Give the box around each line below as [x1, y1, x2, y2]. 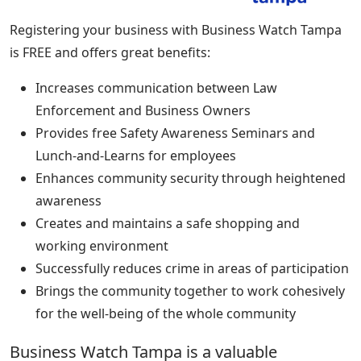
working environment [35, 236, 168, 255]
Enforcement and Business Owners [35, 101, 251, 119]
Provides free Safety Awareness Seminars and [35, 123, 315, 142]
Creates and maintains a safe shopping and [35, 214, 300, 232]
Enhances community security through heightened [35, 168, 346, 187]
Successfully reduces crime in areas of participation [35, 259, 349, 277]
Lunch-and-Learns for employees [35, 146, 236, 164]
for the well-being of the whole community [35, 304, 296, 322]
